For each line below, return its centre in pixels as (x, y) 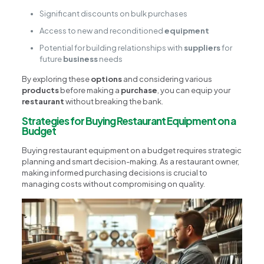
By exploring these (57, 79)
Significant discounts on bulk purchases (114, 13)
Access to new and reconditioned (102, 30)
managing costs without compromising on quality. (114, 184)
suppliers (202, 47)
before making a (90, 90)
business (81, 59)
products (41, 90)
